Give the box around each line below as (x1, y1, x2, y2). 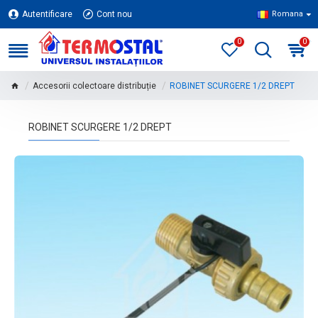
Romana (272, 9, 303, 18)
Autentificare (22, 9, 72, 19)
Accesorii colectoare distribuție (33, 80, 156, 91)
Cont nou (97, 9, 132, 19)
